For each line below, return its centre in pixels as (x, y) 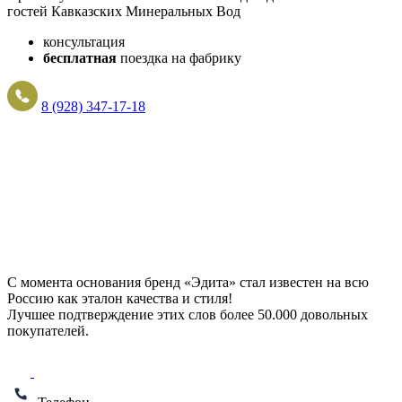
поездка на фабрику (179, 57)
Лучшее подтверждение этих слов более (132, 315)
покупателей (46, 331)
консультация (84, 41)
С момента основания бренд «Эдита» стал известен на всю (188, 283)
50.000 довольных (313, 315)
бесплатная (80, 57)
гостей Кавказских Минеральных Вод (124, 11)
